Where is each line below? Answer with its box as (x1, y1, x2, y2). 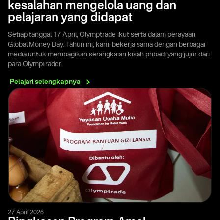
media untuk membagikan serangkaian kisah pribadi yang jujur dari (8, 51, 210, 58)
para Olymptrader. (8, 60, 62, 68)
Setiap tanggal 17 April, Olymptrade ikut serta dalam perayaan (8, 31, 195, 38)
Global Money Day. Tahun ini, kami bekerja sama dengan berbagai (8, 41, 205, 48)
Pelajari (10, 78, 35, 85)
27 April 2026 (8, 209, 44, 216)
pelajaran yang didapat (8, 12, 133, 24)
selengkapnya (35, 78, 81, 85)
